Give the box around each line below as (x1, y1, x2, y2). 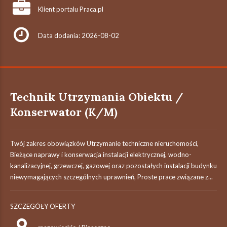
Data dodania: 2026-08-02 (38, 31, 119, 40)
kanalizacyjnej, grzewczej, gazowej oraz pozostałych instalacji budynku (10, 162, 217, 170)
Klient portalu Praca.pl (38, 5, 103, 13)
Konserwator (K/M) (10, 105, 118, 119)
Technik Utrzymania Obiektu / (10, 90, 183, 104)
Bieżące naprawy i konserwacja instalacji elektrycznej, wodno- (10, 150, 192, 159)
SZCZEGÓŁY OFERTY (10, 202, 75, 210)
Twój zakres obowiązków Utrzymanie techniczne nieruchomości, (10, 139, 199, 147)
